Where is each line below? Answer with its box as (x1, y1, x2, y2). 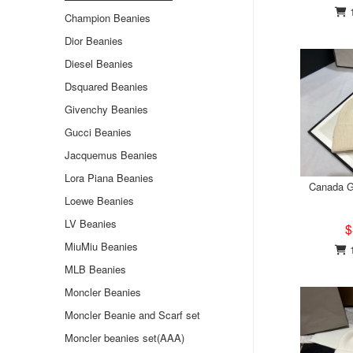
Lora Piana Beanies (65, 170, 154, 185)
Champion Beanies (65, 10, 150, 25)
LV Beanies (65, 216, 117, 231)
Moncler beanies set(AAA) (65, 330, 184, 345)
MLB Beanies (65, 262, 126, 277)
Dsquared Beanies (65, 79, 148, 94)
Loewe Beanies (65, 193, 134, 208)
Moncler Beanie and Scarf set (65, 307, 200, 322)
